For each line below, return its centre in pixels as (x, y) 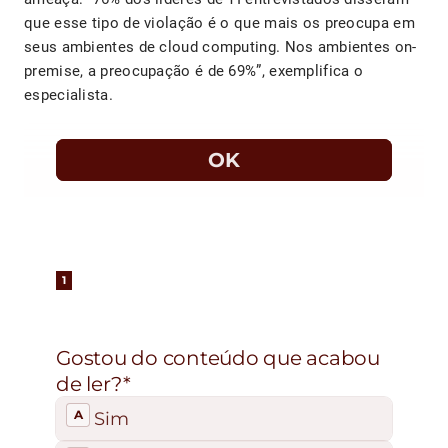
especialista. (68, 95)
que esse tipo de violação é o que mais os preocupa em (219, 23)
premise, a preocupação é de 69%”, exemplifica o (194, 71)
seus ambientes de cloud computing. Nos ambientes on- (220, 47)
